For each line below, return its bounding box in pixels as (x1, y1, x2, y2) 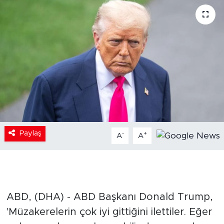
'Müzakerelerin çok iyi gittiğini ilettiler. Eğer (6, 207, 212, 217)
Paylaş (19, 129, 41, 137)
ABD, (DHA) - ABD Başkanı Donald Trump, (6, 192, 213, 202)
